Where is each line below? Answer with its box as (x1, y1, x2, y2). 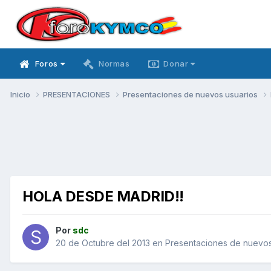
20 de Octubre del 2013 (56, 238, 150, 249)
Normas (98, 59, 130, 68)
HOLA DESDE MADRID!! (22, 187, 184, 205)
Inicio (10, 89, 32, 99)
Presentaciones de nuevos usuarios (123, 89, 260, 99)
